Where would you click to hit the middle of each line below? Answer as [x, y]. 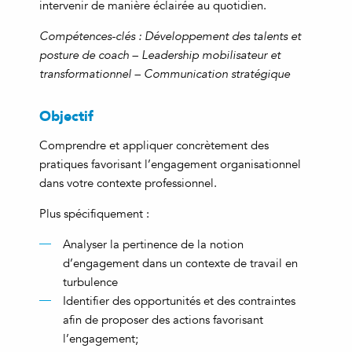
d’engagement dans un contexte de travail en [180, 263]
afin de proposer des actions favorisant [163, 319]
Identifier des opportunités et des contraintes [179, 301]
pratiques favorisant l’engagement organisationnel [170, 164]
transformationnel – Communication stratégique [165, 73]
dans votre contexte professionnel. [128, 183]
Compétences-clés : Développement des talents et [170, 36]
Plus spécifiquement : [94, 213]
